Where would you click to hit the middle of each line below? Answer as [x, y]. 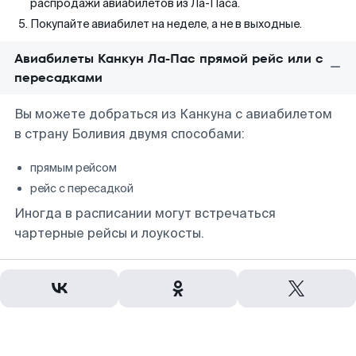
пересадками [58, 77]
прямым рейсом [74, 168]
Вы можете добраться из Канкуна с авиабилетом [173, 114]
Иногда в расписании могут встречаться [145, 213]
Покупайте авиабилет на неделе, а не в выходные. [166, 24]
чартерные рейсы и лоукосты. [109, 233]
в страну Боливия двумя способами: [130, 134]
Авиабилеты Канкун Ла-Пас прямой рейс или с [169, 58]
